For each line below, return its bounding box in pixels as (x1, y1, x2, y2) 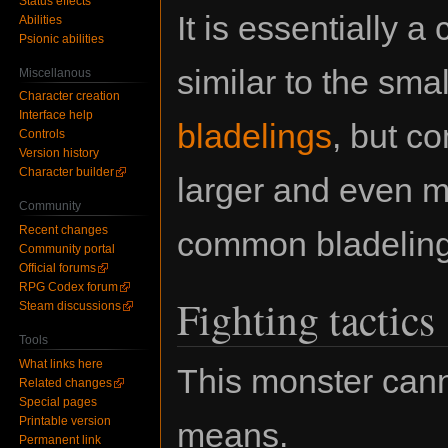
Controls (19, 127, 66, 142)
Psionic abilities (19, 31, 105, 46)
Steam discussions (19, 299, 122, 314)
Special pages (19, 394, 98, 409)
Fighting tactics (177, 291, 435, 348)
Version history (19, 146, 100, 161)
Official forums (19, 261, 97, 276)
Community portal (19, 242, 116, 257)
